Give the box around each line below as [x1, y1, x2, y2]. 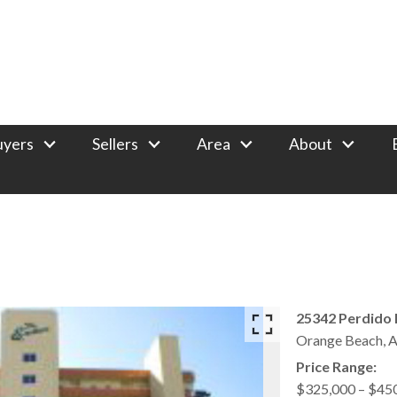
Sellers [91, 134, 138, 153]
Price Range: [295, 358, 377, 376]
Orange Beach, [295, 331, 388, 349]
